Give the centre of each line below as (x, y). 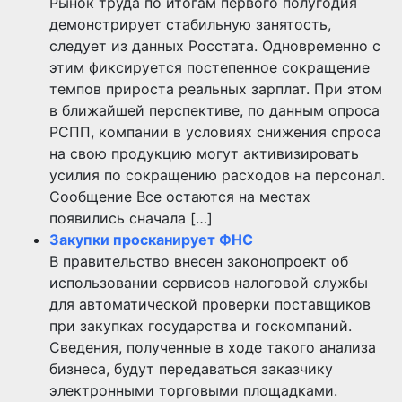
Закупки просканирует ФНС (151, 239)
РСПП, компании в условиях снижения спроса (215, 131)
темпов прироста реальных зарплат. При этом (216, 88)
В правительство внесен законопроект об (199, 261)
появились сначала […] (131, 218)
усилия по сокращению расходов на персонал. (217, 175)
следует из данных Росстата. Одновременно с (215, 45)
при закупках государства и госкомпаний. (201, 325)
